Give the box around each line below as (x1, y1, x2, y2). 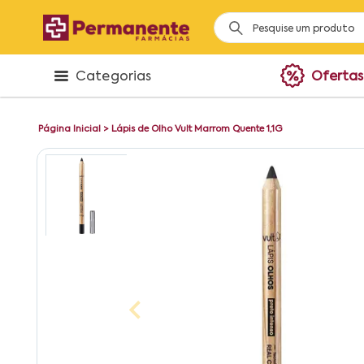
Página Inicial (38, 124, 101, 134)
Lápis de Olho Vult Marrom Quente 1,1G (111, 124, 283, 134)
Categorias (76, 71, 152, 84)
